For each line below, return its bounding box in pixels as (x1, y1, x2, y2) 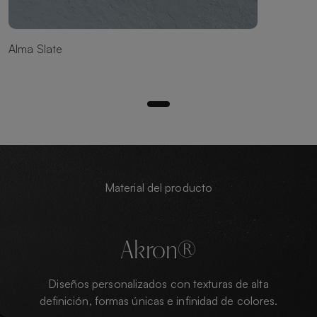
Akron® (120, 240, 197, 264)
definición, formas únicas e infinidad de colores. (39, 293, 278, 308)
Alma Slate (8, 41, 62, 56)
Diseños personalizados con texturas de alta (48, 276, 269, 291)
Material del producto (104, 180, 213, 195)
